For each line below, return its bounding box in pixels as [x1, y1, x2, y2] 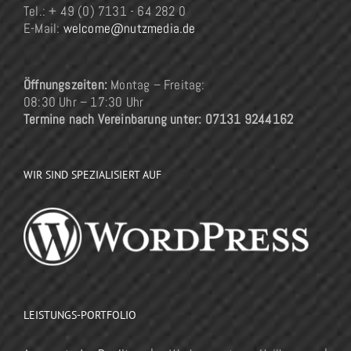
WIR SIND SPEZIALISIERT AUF [24, 168, 161, 183]
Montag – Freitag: [107, 76, 205, 94]
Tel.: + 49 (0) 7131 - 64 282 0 [24, 2, 186, 20]
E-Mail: [24, 20, 63, 38]
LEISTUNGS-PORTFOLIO [24, 308, 136, 323]
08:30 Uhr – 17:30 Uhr [24, 93, 144, 111]
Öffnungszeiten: [24, 76, 107, 94]
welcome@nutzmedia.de [63, 20, 196, 38]
